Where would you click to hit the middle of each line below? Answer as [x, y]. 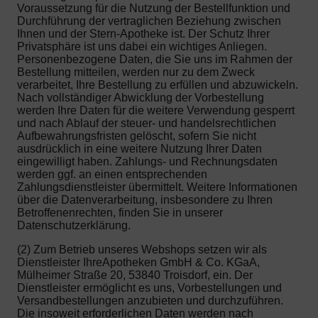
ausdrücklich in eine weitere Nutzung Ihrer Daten [139, 148]
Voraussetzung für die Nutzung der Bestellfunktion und [154, 8]
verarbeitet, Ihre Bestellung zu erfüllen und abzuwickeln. [158, 84]
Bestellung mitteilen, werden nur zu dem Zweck [136, 72]
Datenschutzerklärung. [74, 225]
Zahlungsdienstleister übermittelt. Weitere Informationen [157, 187]
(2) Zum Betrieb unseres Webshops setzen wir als [142, 249]
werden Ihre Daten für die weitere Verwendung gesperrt [156, 110]
